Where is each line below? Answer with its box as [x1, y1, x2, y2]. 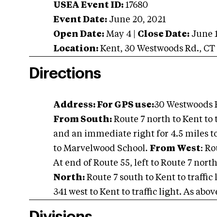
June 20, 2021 [109, 15, 166, 25]
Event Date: [53, 15, 107, 25]
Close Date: [138, 30, 189, 39]
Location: [53, 45, 98, 54]
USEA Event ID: [53, 1, 124, 10]
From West [150, 144, 201, 154]
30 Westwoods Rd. [124, 45, 199, 54]
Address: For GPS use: [53, 101, 154, 110]
